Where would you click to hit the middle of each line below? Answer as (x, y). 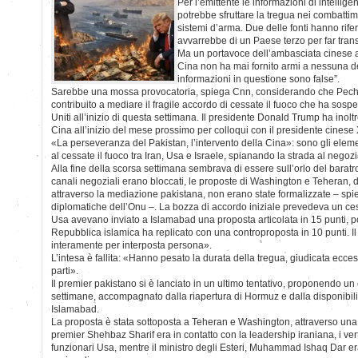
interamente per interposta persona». (131, 245)
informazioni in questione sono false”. (259, 79)
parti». (65, 270)
